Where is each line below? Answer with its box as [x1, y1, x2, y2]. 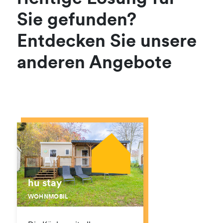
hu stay [27, 179, 62, 189]
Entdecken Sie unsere [17, 33, 197, 52]
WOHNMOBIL [27, 194, 69, 201]
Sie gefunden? [17, 12, 137, 30]
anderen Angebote [17, 55, 172, 73]
